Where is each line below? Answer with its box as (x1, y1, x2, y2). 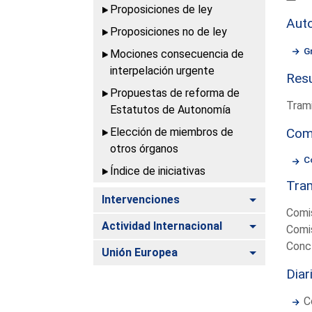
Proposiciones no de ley (110, 24, 228, 38)
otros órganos (110, 141, 179, 155)
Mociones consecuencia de (110, 47, 244, 61)
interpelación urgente (110, 63, 215, 77)
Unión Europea (102, 245, 178, 259)
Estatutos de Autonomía (110, 102, 231, 116)
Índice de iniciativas (110, 164, 206, 178)
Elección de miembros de (110, 125, 234, 139)
